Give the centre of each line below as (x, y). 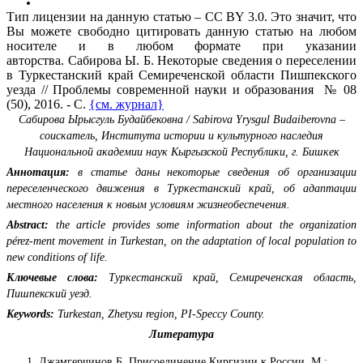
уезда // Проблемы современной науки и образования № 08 (181, 89)
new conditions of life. (57, 257)
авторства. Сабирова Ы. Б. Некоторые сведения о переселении (181, 60)
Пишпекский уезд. (49, 293)
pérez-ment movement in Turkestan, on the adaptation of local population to (181, 241)
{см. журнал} (126, 104)
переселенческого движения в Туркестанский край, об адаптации (181, 188)
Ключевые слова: (52, 277)
